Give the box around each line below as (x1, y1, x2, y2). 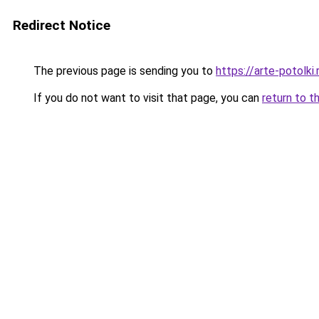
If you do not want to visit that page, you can (31, 91, 262, 105)
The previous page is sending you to (31, 64, 216, 78)
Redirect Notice (13, 17, 110, 33)
